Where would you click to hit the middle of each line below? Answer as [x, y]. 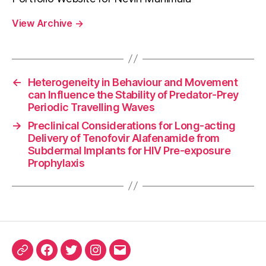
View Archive [43, 23]
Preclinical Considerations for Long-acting [132, 125]
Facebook [70, 257]
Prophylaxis [56, 163]
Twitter [88, 257]
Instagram [119, 257]
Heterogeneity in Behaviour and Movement [133, 82]
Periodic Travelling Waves [91, 107]
